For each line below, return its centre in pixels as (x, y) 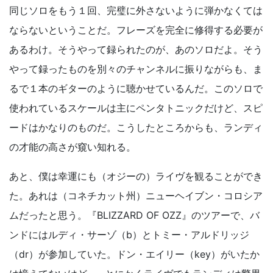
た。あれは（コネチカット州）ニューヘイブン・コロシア (136, 196)
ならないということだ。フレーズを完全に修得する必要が (136, 30)
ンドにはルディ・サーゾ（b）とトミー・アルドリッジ (129, 235)
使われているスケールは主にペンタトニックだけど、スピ (136, 108)
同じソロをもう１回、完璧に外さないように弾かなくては (136, 11)
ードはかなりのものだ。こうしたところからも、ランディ (136, 128)
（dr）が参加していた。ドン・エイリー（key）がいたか (134, 254)
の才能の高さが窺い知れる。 (73, 147)
